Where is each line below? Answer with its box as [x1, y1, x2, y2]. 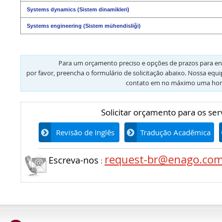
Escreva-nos [49, 154, 99, 166]
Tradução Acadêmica [140, 127, 211, 137]
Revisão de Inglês [56, 127, 114, 137]
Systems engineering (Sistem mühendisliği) [27, 22, 141, 29]
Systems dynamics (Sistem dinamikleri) [27, 6, 129, 12]
